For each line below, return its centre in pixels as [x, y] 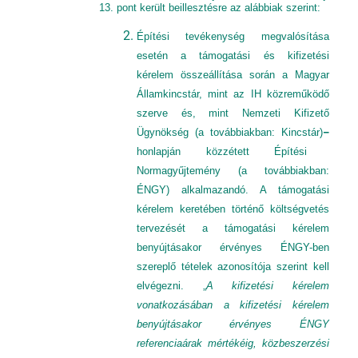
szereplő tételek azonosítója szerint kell [233, 267]
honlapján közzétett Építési [222, 151]
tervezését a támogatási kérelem [233, 228]
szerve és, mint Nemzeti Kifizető [233, 113]
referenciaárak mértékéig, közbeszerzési [233, 343]
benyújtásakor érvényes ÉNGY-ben [233, 247]
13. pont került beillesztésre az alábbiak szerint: [211, 8]
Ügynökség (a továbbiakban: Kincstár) [229, 132]
